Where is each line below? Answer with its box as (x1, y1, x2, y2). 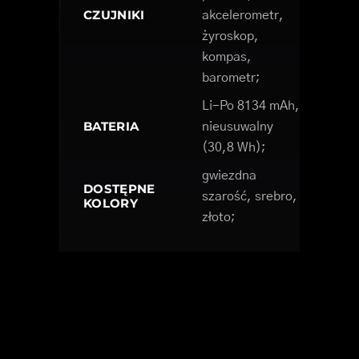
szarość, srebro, (202, 190, 297, 204)
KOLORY (83, 196, 138, 212)
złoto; (202, 211, 236, 224)
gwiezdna (202, 169, 256, 183)
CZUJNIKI (83, 7, 145, 23)
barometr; (202, 71, 260, 85)
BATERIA (83, 119, 139, 135)
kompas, (202, 50, 252, 64)
